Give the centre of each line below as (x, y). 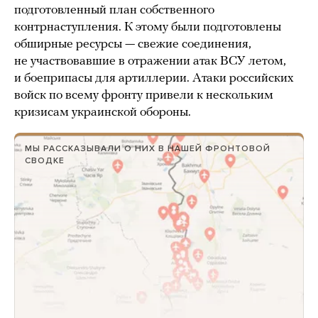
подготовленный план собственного (114, 11)
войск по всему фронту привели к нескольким (144, 96)
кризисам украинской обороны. (103, 113)
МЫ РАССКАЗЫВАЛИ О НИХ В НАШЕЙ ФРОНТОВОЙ (148, 149)
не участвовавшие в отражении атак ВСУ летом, (150, 62)
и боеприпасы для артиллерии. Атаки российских (154, 79)
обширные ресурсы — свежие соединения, (133, 45)
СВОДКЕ (45, 161)
